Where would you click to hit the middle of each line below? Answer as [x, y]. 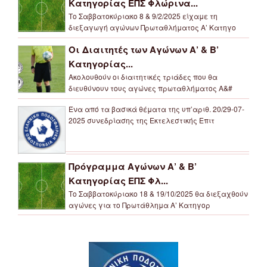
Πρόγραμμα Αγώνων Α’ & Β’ [133, 166]
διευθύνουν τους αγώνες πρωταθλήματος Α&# [150, 88]
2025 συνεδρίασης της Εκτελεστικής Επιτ [142, 120]
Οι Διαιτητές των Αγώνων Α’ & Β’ [144, 50]
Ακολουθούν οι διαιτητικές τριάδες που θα [143, 77]
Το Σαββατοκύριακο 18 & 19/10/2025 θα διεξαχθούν [158, 193]
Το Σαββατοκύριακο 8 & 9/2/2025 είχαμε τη [143, 16]
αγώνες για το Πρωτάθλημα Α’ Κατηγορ [139, 204]
